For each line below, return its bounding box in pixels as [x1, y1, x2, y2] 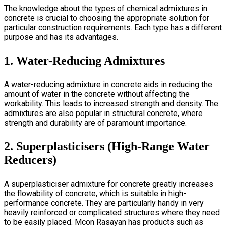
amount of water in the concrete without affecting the [4, 89, 190, 99]
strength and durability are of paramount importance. [4, 118, 187, 128]
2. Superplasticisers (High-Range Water [4, 139, 210, 153]
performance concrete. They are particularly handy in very [4, 198, 204, 208]
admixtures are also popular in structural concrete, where [4, 108, 203, 118]
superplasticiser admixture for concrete [11, 179, 150, 189]
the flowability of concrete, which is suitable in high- [4, 188, 186, 198]
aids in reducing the [142, 79, 212, 89]
